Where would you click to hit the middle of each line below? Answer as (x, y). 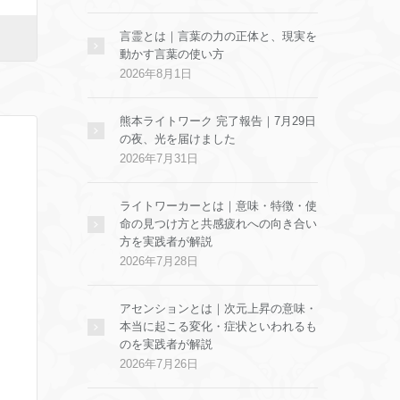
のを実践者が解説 (166, 344)
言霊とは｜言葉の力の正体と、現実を (218, 36)
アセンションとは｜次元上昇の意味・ (218, 308)
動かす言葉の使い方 (172, 54)
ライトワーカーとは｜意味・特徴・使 (218, 206)
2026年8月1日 (156, 74)
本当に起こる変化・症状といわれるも (218, 326)
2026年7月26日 (159, 364)
